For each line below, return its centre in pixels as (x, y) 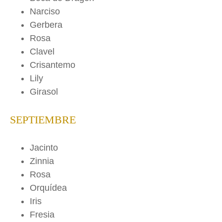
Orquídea (48, 188)
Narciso (45, 12)
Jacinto (44, 148)
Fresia (42, 215)
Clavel (42, 52)
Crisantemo (53, 65)
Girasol (44, 92)
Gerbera (46, 25)
